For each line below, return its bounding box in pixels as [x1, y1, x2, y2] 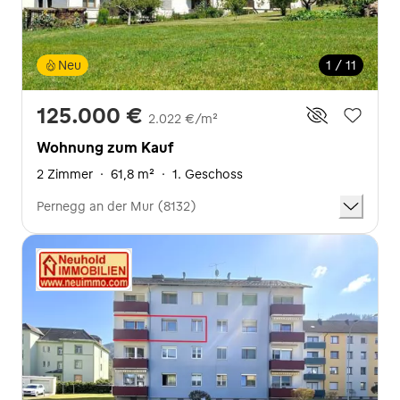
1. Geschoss [172, 165, 243, 182]
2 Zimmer [37, 165, 93, 182]
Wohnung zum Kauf [37, 137, 173, 156]
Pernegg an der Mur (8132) [37, 197, 196, 214]
